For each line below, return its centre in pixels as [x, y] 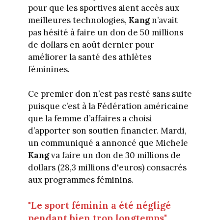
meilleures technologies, [78, 20]
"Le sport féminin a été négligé [99, 205]
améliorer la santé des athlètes [89, 57]
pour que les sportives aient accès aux [103, 8]
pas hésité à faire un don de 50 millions [105, 32]
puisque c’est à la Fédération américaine [108, 106]
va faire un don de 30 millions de [115, 155]
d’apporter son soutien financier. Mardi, [107, 131]
